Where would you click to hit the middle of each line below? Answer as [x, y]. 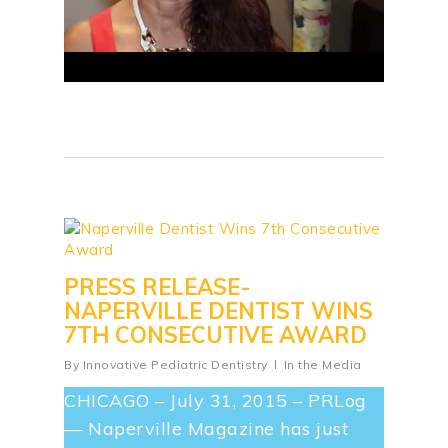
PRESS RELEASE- [157, 287]
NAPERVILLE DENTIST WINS [218, 311]
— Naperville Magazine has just [206, 429]
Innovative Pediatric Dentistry [175, 365]
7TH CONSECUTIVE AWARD [215, 335]
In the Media [322, 365]
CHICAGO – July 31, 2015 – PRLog [215, 401]
